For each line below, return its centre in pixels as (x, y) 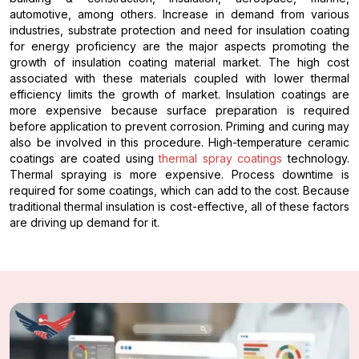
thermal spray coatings (221, 159)
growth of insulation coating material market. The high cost (179, 63)
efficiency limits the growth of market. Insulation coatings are (179, 95)
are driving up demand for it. (85, 223)
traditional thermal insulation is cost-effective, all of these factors (179, 207)
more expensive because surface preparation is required (179, 111)
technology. (316, 159)
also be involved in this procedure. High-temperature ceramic (179, 143)
